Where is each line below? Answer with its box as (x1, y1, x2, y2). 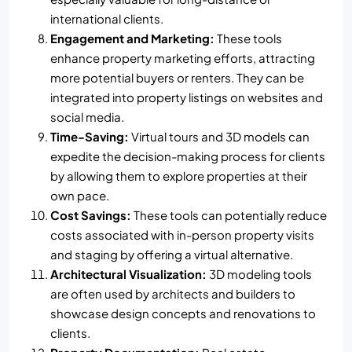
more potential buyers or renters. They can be (50, 69, 304, 85)
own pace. (50, 187, 109, 203)
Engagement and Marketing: (50, 30, 214, 46)
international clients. (50, 10, 163, 26)
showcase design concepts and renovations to (50, 305, 316, 321)
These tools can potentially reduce (131, 207, 327, 222)
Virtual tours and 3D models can (129, 128, 310, 144)
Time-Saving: (50, 128, 129, 144)
